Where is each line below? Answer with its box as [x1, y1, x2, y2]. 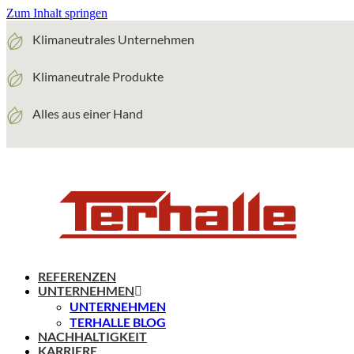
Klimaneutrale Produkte [32, 69, 164, 84]
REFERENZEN [38, 269, 116, 284]
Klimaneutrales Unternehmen [32, 32, 194, 47]
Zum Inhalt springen [6, 6, 107, 20]
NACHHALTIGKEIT [38, 329, 147, 344]
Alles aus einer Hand [32, 106, 143, 121]
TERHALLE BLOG [70, 314, 166, 330]
